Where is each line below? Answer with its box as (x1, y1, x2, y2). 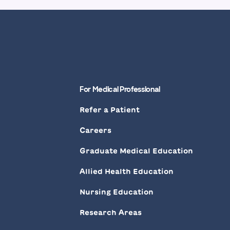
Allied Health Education (80, 167, 174, 175)
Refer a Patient (80, 106, 140, 113)
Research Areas (80, 208, 142, 216)
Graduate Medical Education (80, 147, 194, 155)
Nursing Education (80, 188, 154, 196)
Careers (80, 126, 112, 134)
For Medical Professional (80, 84, 160, 94)
